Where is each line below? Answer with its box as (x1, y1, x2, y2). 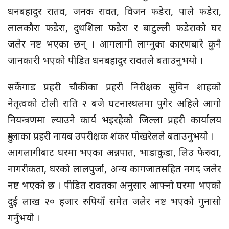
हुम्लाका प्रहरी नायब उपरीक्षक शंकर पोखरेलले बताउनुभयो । (8, 129, 214, 143)
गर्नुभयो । (8, 211, 40, 224)
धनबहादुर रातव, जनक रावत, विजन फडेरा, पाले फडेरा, (8, 4, 221, 18)
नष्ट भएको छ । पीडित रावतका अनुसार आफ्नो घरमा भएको (8, 178, 221, 192)
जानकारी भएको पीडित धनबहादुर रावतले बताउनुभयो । (8, 53, 208, 67)
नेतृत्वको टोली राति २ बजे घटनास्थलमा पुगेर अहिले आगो (8, 96, 221, 110)
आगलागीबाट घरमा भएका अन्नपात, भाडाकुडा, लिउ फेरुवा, (8, 145, 221, 159)
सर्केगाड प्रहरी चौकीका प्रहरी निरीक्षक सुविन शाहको (8, 80, 221, 94)
